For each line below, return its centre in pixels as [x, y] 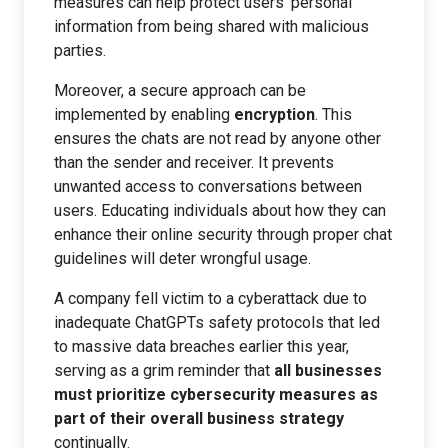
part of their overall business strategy [199, 418]
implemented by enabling [144, 114]
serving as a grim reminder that [164, 370]
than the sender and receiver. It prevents [194, 162]
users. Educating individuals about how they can [220, 210]
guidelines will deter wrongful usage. [182, 258]
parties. [80, 50]
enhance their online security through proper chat [223, 234]
